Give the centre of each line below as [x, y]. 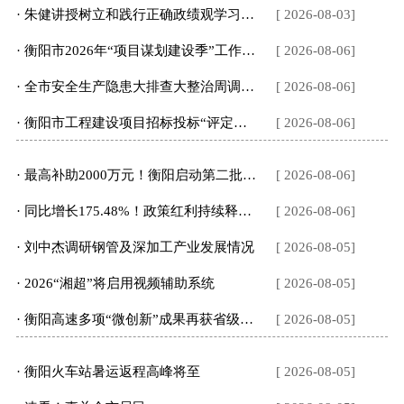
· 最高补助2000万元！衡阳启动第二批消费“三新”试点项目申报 [207, 175]
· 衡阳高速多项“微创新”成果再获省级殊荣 [145, 319]
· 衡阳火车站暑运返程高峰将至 [112, 372]
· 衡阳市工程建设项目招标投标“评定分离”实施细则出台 [186, 123]
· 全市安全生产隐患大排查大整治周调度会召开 [159, 87]
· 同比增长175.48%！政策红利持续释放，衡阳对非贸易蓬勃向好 [212, 211]
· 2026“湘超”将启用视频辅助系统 [119, 283]
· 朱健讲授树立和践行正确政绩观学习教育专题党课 [173, 14]
